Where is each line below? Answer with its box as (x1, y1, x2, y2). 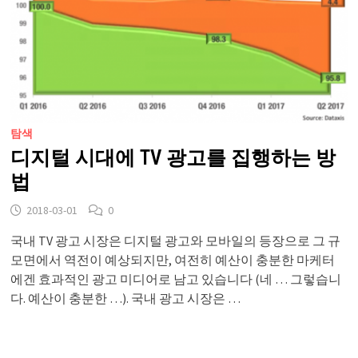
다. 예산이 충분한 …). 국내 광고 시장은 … (10, 289, 241, 306)
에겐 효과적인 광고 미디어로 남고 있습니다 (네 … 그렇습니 (10, 270, 342, 287)
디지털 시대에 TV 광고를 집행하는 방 (10, 145, 336, 169)
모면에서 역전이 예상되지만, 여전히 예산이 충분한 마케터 (10, 251, 336, 268)
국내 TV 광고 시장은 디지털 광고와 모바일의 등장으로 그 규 (10, 232, 341, 249)
